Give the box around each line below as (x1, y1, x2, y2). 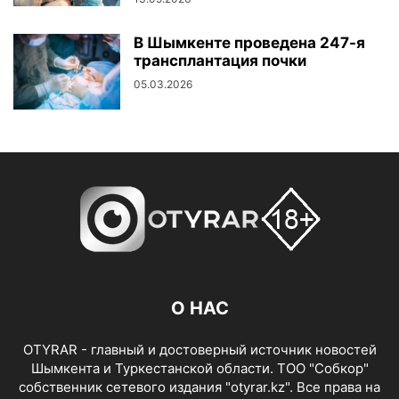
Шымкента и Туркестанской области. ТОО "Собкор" (30, 360, 369, 378)
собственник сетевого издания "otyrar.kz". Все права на (19, 379, 380, 396)
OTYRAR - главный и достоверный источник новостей (22, 341, 377, 359)
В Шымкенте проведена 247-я (134, 34, 365, 53)
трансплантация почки (134, 52, 306, 70)
